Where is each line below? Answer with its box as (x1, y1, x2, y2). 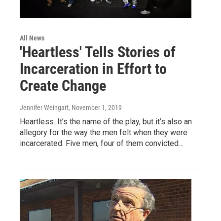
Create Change (20, 76, 106, 94)
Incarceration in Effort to (20, 60, 167, 77)
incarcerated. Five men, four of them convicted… (20, 138, 184, 148)
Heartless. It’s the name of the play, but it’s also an (20, 116, 192, 126)
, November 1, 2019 (69, 103, 122, 111)
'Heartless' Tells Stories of (20, 43, 176, 61)
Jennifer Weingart (20, 103, 69, 111)
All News (20, 34, 44, 42)
